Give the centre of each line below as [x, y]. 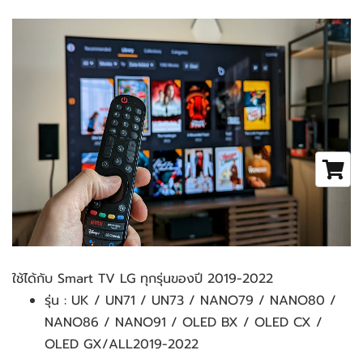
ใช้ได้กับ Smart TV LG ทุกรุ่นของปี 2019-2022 [143, 279]
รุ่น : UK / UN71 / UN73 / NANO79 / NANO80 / [193, 301]
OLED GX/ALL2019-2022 [122, 344]
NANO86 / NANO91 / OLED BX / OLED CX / [186, 322]
